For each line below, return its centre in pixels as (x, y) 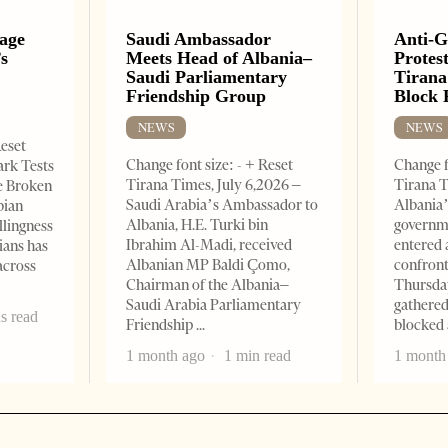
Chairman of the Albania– (208, 285)
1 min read (256, 356)
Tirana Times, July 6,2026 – (214, 185)
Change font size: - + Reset (210, 165)
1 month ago (166, 356)
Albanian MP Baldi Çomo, (208, 265)
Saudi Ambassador (199, 39)
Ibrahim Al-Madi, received (209, 245)
